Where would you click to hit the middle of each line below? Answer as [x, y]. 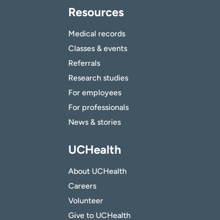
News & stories [95, 122]
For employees [95, 93]
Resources [96, 12]
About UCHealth [97, 171]
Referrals [84, 63]
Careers [82, 186]
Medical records [97, 34]
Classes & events [98, 49]
